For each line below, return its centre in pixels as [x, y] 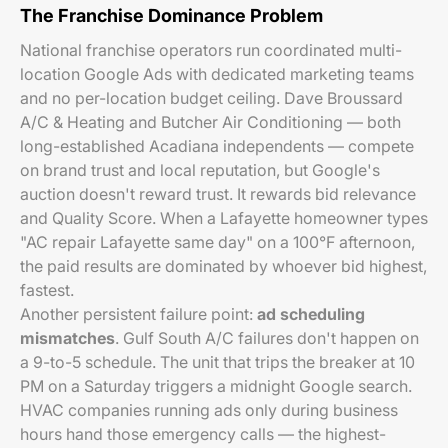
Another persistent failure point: [138, 314]
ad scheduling [311, 314]
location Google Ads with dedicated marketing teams [217, 74]
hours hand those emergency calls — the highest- [203, 434]
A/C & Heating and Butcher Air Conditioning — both [210, 122]
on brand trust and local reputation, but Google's [200, 170]
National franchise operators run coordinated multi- [211, 50]
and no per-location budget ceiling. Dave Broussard [211, 98]
